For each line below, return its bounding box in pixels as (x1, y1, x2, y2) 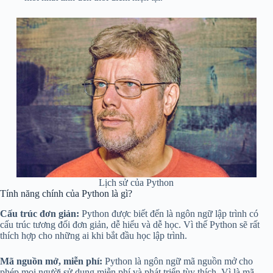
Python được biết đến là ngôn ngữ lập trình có (79, 208, 258, 219)
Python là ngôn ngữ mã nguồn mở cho (102, 256, 253, 267)
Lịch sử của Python (99, 177, 174, 188)
